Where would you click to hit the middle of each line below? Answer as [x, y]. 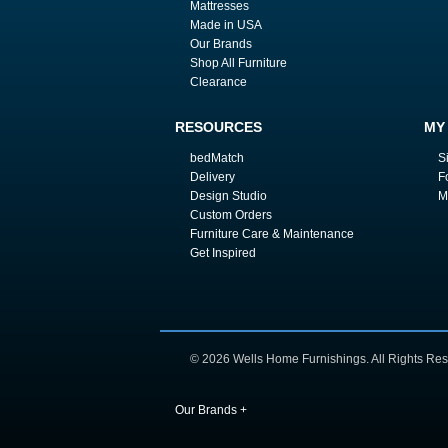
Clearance [218, 82]
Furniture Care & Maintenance [271, 234]
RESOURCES [218, 126]
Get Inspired [222, 253]
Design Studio [228, 196]
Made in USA [225, 25]
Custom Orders [230, 215]
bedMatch [216, 158]
